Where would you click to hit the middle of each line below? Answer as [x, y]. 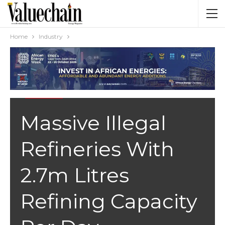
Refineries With [97, 149]
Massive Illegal [93, 123]
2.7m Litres [75, 175]
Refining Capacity [109, 201]
